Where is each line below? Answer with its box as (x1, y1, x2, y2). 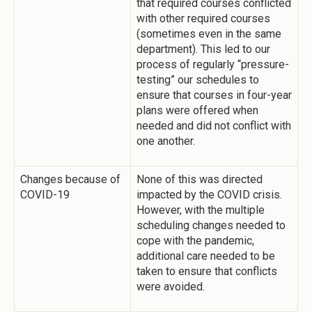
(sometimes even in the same (136, 26, 281, 40)
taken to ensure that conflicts (136, 264, 277, 278)
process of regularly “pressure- (136, 57, 289, 71)
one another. (136, 134, 195, 148)
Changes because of (20, 172, 120, 186)
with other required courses (136, 11, 270, 25)
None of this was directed (136, 172, 263, 186)
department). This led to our (136, 42, 270, 56)
